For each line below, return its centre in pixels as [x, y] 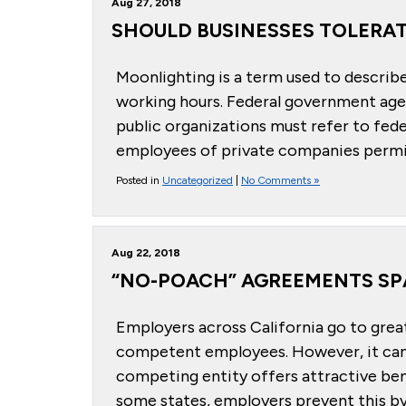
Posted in [139, 180]
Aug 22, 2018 [146, 253]
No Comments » [280, 180]
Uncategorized [198, 180]
